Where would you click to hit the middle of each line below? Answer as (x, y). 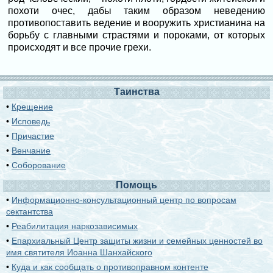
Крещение (32, 107)
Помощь (136, 185)
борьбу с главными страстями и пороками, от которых (136, 35)
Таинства (136, 92)
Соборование (39, 165)
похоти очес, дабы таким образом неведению (136, 11)
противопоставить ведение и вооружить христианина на (136, 23)
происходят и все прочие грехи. (80, 47)
